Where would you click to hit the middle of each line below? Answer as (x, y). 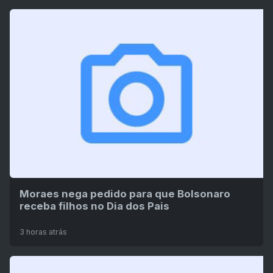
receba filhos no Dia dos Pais (94, 206)
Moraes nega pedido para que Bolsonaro (125, 193)
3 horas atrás (43, 232)
